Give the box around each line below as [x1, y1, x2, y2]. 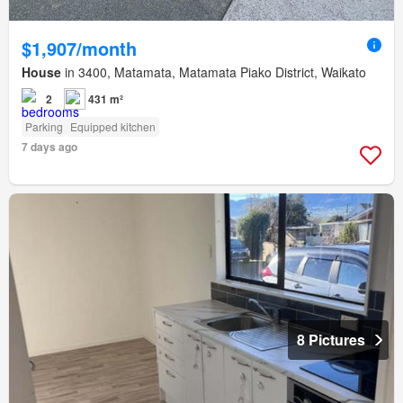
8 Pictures [297, 328, 365, 350]
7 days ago [22, 138, 77, 155]
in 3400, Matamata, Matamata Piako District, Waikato [61, 62, 366, 81]
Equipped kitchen [70, 118, 156, 134]
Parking [25, 118, 63, 134]
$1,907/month [22, 34, 137, 61]
